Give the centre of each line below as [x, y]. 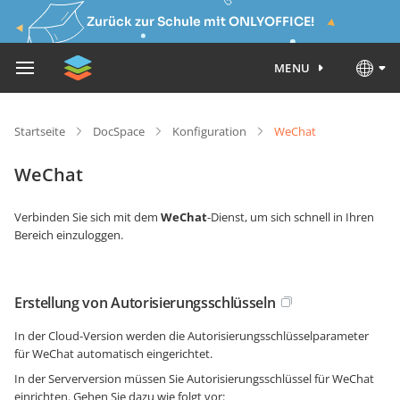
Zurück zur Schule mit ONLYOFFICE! [200, 21]
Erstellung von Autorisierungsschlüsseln [145, 303]
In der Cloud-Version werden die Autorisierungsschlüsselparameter [192, 336]
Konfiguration [209, 131]
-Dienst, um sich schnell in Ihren [291, 217]
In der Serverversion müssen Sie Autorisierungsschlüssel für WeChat [194, 379]
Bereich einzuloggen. [69, 235]
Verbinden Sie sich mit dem [87, 217]
